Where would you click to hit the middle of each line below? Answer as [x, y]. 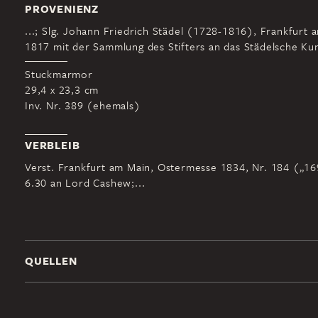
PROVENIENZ [62, 9]
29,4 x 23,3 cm [62, 89]
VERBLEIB [53, 145]
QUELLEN [51, 261]
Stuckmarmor [59, 74]
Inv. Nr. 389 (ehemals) [83, 105]
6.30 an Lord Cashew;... [85, 182]
